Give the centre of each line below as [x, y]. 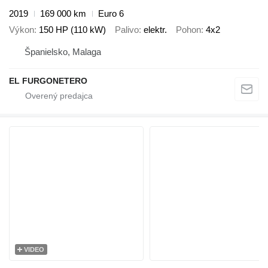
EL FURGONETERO [48, 81]
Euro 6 [111, 14]
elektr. [155, 29]
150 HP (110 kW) [72, 29]
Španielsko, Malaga [63, 52]
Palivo [127, 29]
